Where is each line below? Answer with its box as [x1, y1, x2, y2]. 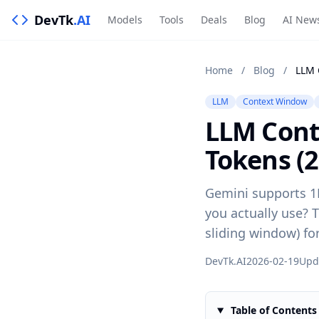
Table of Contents [227, 303, 317, 317]
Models [108, 13, 142, 26]
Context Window [243, 95, 307, 108]
